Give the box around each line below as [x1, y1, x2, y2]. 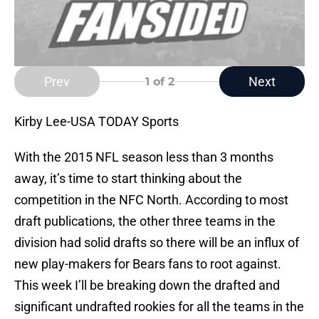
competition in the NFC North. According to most [14, 192, 288, 208]
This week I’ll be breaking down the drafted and [14, 278, 280, 293]
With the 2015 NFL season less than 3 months [14, 150, 273, 165]
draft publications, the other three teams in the [14, 214, 276, 229]
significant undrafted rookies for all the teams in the [14, 299, 304, 315]
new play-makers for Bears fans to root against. [14, 256, 281, 272]
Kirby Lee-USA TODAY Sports [14, 114, 179, 130]
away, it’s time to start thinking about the [14, 171, 242, 187]
